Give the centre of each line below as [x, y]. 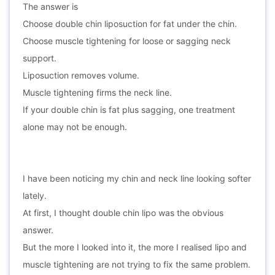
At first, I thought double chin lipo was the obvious [123, 213]
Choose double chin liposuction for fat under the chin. [130, 24]
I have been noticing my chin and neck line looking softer [137, 178]
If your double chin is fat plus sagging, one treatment [129, 110]
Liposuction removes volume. [81, 75]
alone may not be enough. [75, 127]
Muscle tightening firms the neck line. [97, 92]
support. [40, 58]
